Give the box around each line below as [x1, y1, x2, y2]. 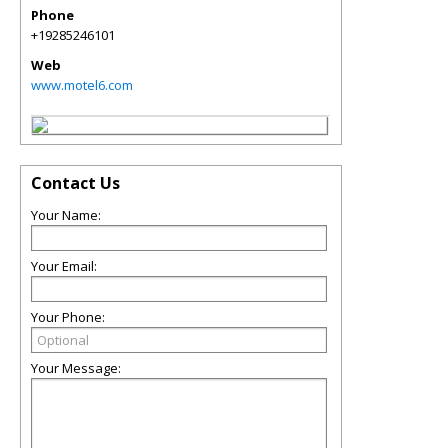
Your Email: [31, 257, 97, 275]
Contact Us [31, 172, 120, 194]
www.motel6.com [31, 76, 133, 94]
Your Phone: [31, 308, 105, 326]
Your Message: [31, 359, 121, 377]
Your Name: [31, 206, 101, 224]
